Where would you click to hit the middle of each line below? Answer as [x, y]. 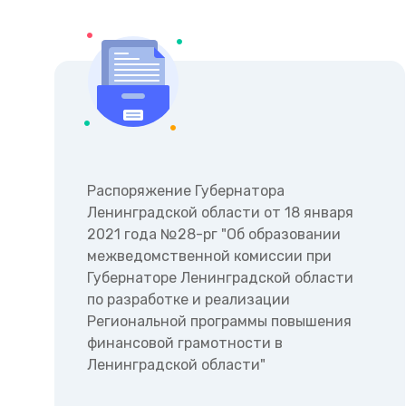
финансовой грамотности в [185, 343]
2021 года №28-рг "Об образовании [214, 235]
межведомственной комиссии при [209, 256]
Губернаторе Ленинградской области [220, 278]
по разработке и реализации [188, 300]
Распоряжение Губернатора [186, 191]
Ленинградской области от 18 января [220, 213]
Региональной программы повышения [219, 322]
